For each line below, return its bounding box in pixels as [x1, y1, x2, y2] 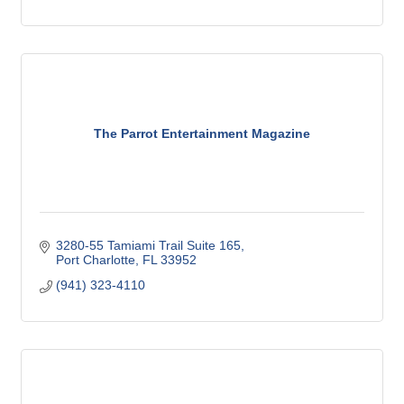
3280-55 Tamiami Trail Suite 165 [55, 238, 241, 253]
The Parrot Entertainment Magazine [94, 125, 310, 141]
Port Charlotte [55, 252, 135, 268]
